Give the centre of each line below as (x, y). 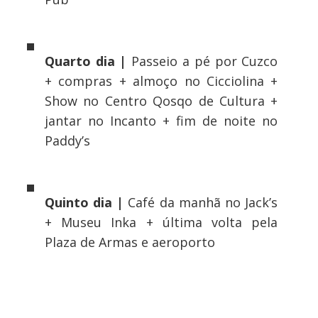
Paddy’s (67, 141)
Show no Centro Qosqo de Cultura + (161, 101)
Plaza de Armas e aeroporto (130, 242)
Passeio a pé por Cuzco (202, 61)
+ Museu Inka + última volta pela (161, 223)
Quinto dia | (84, 203)
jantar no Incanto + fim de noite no (161, 121)
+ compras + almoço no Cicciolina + (161, 81)
